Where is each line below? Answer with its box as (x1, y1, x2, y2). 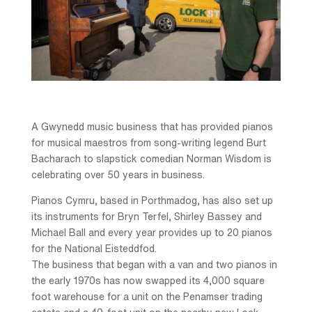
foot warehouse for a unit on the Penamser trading (31, 292, 263, 302)
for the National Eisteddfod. (31, 244, 157, 254)
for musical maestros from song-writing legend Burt (31, 138, 266, 148)
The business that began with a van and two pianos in (31, 260, 277, 270)
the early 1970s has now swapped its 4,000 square (31, 276, 265, 286)
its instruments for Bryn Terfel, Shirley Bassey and (31, 212, 262, 222)
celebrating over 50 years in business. (31, 170, 205, 180)
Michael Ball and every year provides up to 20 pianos (31, 228, 272, 238)
